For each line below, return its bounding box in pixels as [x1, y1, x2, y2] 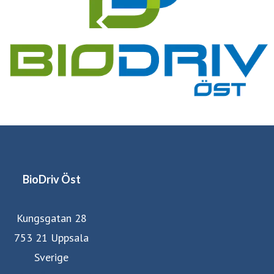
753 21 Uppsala [14, 230, 89, 245]
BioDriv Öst [22, 172, 81, 186]
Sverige [34, 250, 68, 264]
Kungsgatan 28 [16, 210, 87, 225]
